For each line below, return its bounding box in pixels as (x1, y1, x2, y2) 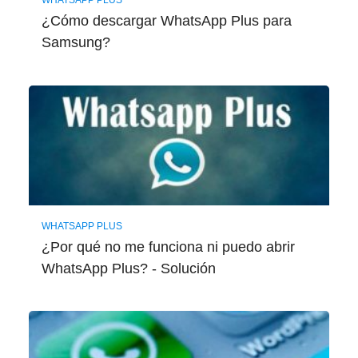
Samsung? (41, 34, 110, 51)
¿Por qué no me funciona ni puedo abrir (41, 238, 295, 255)
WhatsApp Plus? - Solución (41, 260, 216, 276)
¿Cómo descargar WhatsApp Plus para (41, 13, 292, 30)
